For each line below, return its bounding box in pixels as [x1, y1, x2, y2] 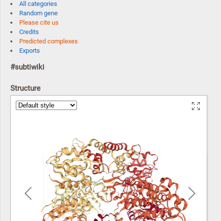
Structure [10, 83, 40, 93]
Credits [19, 28, 39, 36]
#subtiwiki [10, 62, 44, 72]
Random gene [19, 9, 58, 17]
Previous [27, 192, 52, 200]
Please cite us [19, 18, 59, 26]
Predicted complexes [19, 37, 78, 45]
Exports [19, 46, 40, 54]
